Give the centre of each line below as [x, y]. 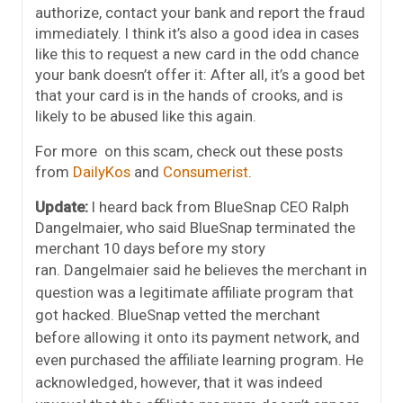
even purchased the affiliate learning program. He [199, 359]
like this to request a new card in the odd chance [197, 54]
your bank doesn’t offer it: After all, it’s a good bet [200, 74]
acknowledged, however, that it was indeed [179, 382]
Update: [63, 206]
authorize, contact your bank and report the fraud [200, 12]
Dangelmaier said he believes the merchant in [215, 269]
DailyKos [102, 171]
